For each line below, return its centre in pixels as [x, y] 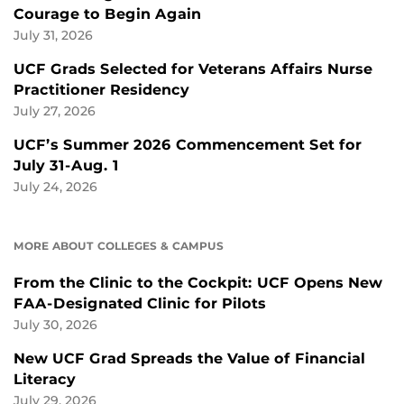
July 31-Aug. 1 [66, 166]
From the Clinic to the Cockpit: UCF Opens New [198, 283]
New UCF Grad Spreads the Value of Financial [189, 359]
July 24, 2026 [55, 187]
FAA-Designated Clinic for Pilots [140, 304]
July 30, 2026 [55, 325]
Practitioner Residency [101, 90]
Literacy [45, 380]
